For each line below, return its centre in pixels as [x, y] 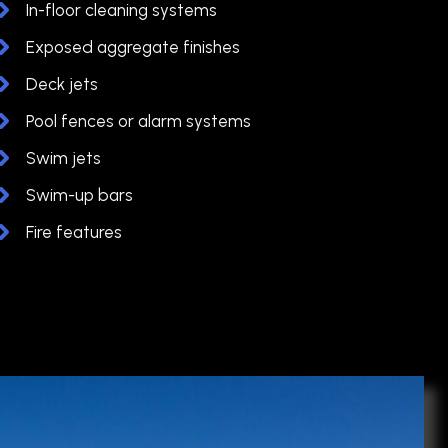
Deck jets [62, 83]
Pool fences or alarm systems [138, 120]
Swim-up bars [79, 194]
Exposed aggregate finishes [133, 46]
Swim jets [63, 157]
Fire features [74, 231]
